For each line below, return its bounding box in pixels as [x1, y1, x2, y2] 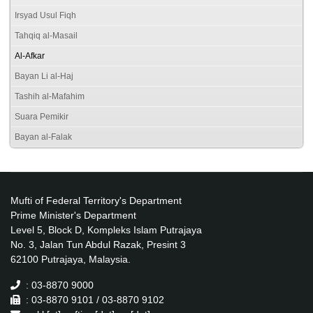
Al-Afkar [15, 50, 45, 61]
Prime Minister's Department [10, 209, 136, 221]
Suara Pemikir [15, 111, 68, 122]
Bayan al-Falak [15, 131, 72, 142]
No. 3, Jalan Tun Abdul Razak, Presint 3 [10, 238, 186, 250]
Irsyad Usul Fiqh [15, 10, 76, 20]
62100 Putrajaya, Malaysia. [10, 253, 131, 265]
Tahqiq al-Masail [15, 30, 78, 41]
